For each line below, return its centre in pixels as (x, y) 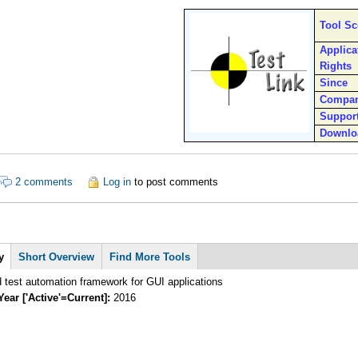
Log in (117, 181)
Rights (335, 66)
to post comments (174, 181)
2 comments (44, 181)
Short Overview (57, 257)
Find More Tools (150, 257)
